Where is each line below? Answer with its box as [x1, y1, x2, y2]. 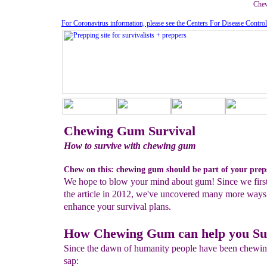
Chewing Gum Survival [64, 123, 195, 138]
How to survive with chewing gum [64, 141, 195, 151]
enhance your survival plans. [64, 201, 171, 212]
